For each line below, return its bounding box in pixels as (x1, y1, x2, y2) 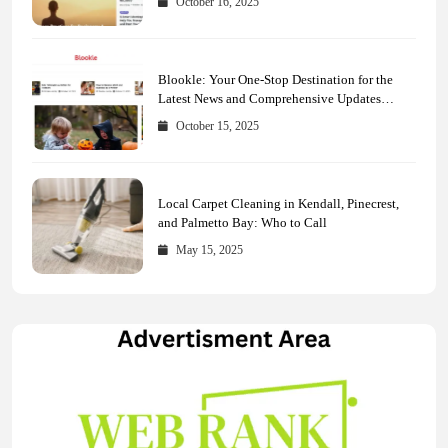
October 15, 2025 (176, 118, 259, 133)
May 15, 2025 (176, 242, 243, 257)
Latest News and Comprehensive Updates (157, 90, 381, 106)
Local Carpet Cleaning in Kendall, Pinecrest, (157, 195, 399, 211)
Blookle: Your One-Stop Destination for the (157, 71, 393, 87)
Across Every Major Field (157, 109, 296, 125)
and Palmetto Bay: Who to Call (157, 214, 327, 230)
